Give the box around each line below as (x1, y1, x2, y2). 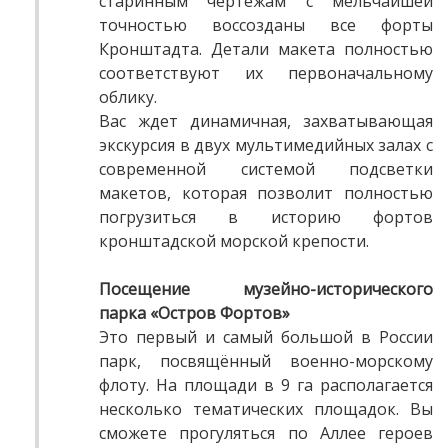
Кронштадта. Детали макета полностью (99, 38, 433, 61)
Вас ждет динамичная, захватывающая (99, 110, 433, 133)
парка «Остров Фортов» (99, 302, 290, 325)
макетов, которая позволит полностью (99, 182, 433, 205)
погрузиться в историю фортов (99, 206, 433, 229)
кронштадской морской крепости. (99, 230, 369, 253)
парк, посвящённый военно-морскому (99, 350, 433, 373)
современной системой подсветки (99, 158, 433, 181)
